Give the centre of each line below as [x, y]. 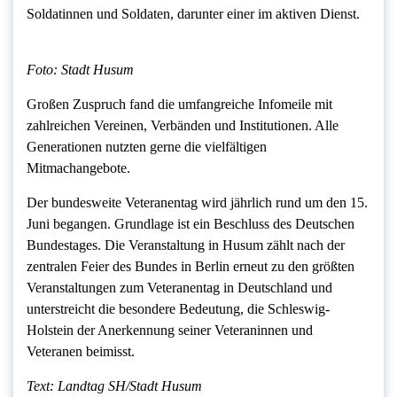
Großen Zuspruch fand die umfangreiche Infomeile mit [179, 104]
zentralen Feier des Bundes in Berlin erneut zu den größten [191, 266]
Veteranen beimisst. [81, 351]
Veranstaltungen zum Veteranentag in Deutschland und [179, 287]
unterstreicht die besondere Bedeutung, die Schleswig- [178, 308]
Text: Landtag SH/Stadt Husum [114, 385]
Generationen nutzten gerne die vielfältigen [147, 146]
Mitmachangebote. [78, 167]
